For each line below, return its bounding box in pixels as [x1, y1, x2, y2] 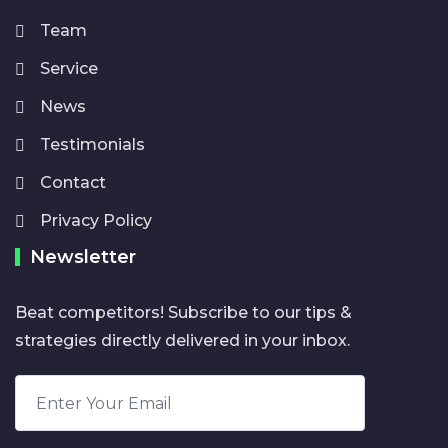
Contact [40, 173, 106, 192]
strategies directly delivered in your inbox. [15, 331, 350, 350]
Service [40, 59, 98, 78]
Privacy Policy [40, 211, 152, 230]
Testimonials [40, 135, 145, 154]
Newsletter [30, 246, 136, 268]
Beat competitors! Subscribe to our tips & [15, 303, 352, 322]
